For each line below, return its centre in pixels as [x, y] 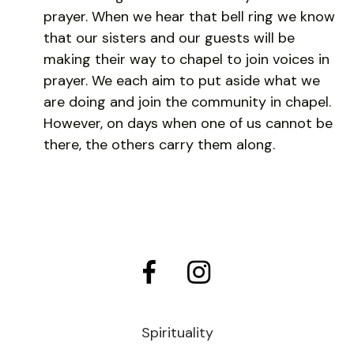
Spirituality [177, 332]
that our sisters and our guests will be [169, 38]
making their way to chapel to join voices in [186, 59]
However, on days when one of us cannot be [188, 123]
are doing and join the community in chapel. [187, 102]
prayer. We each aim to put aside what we [182, 80]
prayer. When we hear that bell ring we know [189, 16]
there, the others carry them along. [159, 144]
